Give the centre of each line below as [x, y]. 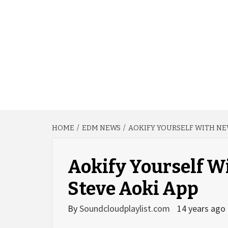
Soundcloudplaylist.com [126, 208]
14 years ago [201, 208]
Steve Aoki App [133, 189]
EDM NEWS [101, 128]
